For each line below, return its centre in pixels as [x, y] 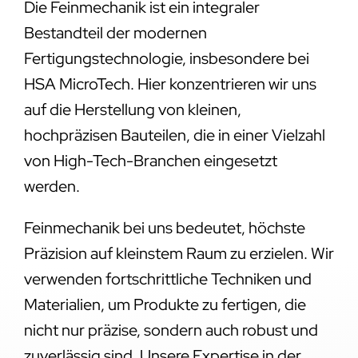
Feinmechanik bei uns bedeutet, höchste [164, 227]
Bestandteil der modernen [115, 32]
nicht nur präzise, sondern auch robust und [171, 330]
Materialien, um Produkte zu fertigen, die [165, 304]
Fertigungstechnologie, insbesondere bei [166, 58]
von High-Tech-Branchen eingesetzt [150, 160]
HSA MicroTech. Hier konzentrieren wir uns [170, 84]
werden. [52, 186]
